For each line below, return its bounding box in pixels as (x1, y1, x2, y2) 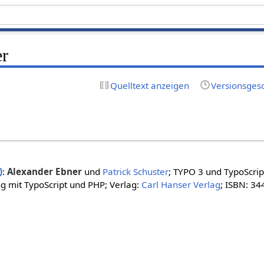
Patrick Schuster (102, 166, 169, 178)
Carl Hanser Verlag (141, 179, 220, 191)
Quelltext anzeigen (110, 79, 189, 91)
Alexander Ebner (6, 166, 82, 178)
